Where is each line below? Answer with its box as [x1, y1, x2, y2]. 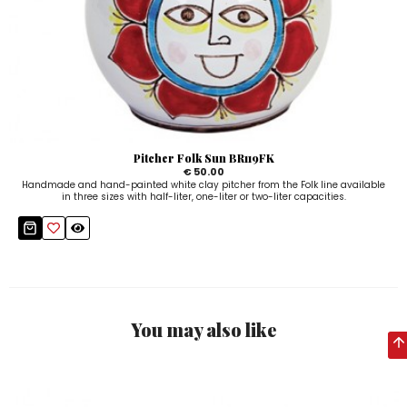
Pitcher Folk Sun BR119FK [133, 150, 274, 165]
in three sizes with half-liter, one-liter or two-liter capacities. [61, 189, 346, 203]
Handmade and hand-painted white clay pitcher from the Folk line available [22, 177, 385, 192]
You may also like [131, 317, 276, 342]
